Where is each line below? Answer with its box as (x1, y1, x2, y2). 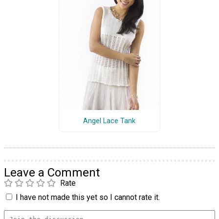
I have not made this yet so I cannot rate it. (16, 192, 160, 202)
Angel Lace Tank (83, 116, 136, 125)
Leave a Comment (4, 165, 100, 179)
